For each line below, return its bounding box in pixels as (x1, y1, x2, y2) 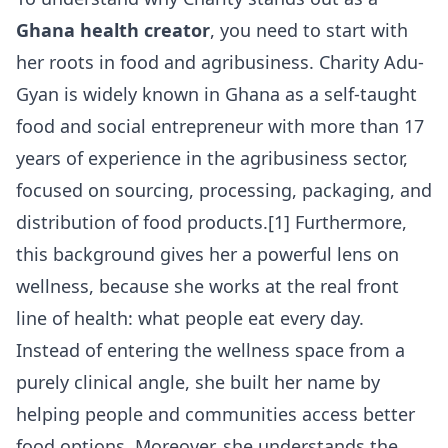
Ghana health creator (16, 18, 210, 43)
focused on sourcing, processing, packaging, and (16, 178, 432, 203)
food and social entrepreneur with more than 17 (16, 114, 424, 139)
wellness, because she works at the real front (16, 274, 399, 299)
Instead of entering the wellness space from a (16, 338, 405, 363)
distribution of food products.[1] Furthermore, (16, 210, 407, 235)
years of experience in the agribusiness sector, (16, 146, 408, 171)
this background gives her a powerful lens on (16, 242, 399, 267)
